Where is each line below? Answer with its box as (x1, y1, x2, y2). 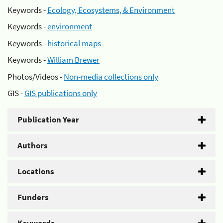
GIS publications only (24, 88, 97, 99)
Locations (17, 166, 54, 177)
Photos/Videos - (7, 71, 64, 82)
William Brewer (47, 54, 100, 65)
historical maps (47, 37, 101, 49)
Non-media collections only (64, 71, 158, 82)
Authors (17, 140, 48, 151)
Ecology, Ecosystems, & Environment (47, 4, 175, 15)
